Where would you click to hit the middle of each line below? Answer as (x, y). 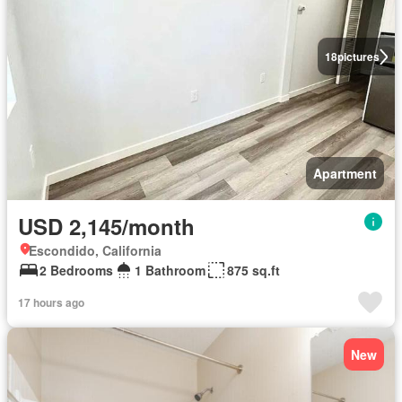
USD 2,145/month (106, 226)
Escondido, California (95, 250)
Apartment (345, 173)
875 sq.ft (253, 270)
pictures (358, 57)
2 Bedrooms (76, 270)
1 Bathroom (170, 270)
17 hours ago (51, 302)
